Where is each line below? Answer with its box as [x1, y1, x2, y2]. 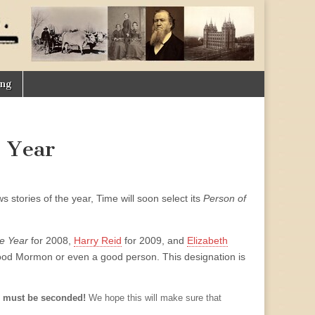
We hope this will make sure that [86, 293, 221, 303]
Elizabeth [187, 235, 228, 246]
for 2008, [28, 235, 74, 246]
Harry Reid [74, 235, 122, 246]
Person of [203, 193, 246, 204]
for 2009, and [122, 235, 187, 246]
